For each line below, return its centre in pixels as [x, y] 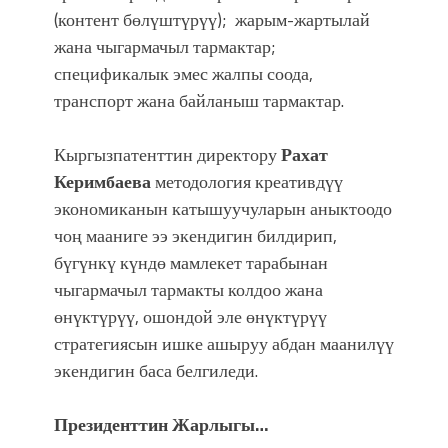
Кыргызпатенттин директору [167, 154]
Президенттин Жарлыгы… [161, 424]
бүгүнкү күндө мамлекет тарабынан [191, 262]
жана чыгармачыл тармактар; [165, 46]
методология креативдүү [247, 181]
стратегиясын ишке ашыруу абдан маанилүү [224, 343]
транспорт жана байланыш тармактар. [199, 100]
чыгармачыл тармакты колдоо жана [188, 289]
